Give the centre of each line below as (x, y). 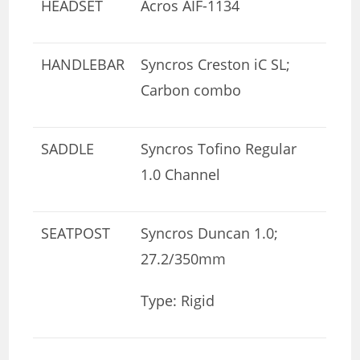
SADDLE (68, 148)
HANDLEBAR (83, 64)
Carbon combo (191, 90)
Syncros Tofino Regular (219, 148)
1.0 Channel (181, 174)
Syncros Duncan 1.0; (210, 233)
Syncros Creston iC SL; (216, 64)
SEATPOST (76, 233)
